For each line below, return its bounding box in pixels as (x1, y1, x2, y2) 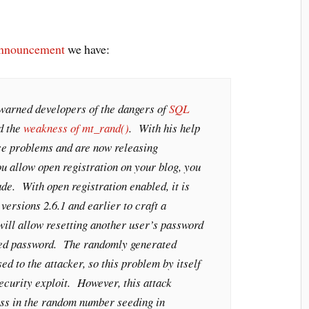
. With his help (128, 120, 200, 137)
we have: (65, 41, 110, 58)
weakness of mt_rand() (23, 120, 129, 137)
